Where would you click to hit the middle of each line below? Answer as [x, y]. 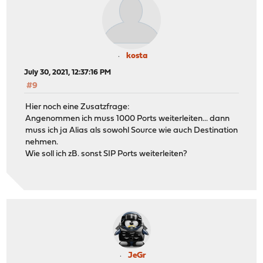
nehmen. [42, 143]
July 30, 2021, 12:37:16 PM [68, 72]
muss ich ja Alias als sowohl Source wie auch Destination [132, 131]
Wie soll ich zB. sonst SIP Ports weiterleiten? [107, 154]
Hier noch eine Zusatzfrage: [78, 107]
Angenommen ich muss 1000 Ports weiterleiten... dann [128, 119]
